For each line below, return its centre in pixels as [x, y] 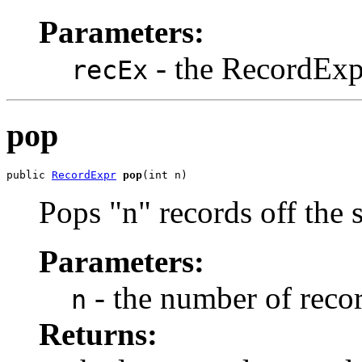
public [29, 175]
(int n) [165, 175]
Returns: [98, 335]
